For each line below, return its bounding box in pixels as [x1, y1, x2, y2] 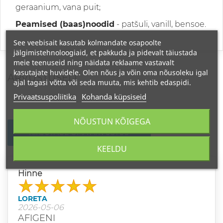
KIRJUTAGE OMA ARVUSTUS [29, 128, 129, 137]
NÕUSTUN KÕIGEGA [73, 116, 150, 127]
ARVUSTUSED [7, 71, 77, 84]
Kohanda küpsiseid [81, 92, 146, 102]
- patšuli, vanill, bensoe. [114, 19, 206, 29]
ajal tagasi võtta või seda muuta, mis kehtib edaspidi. [13, 78, 191, 87]
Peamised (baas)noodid [15, 19, 114, 29]
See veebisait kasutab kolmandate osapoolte [13, 38, 161, 47]
